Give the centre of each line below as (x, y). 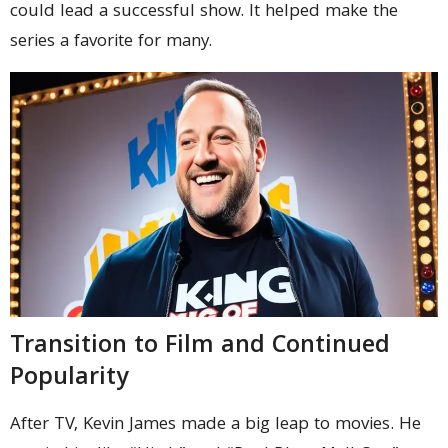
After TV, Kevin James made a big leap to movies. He (215, 426)
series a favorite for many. (111, 43)
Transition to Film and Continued (200, 347)
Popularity (69, 379)
